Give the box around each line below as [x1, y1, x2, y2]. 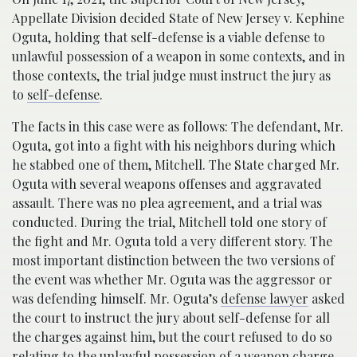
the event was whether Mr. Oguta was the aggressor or [12, 271, 332, 288]
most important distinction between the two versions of [12, 252, 335, 269]
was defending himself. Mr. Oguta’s [12, 290, 221, 308]
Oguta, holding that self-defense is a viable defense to [12, 29, 325, 46]
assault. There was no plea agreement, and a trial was [12, 194, 322, 212]
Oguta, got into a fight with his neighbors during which [12, 137, 335, 155]
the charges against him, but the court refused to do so [12, 328, 332, 346]
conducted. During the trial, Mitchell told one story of [12, 214, 327, 231]
